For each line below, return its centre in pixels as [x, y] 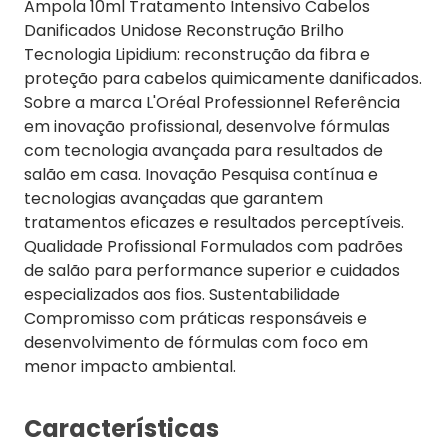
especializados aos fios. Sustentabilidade [182, 294]
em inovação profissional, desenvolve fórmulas [207, 126]
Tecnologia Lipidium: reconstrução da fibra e [197, 54]
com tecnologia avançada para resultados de [203, 150]
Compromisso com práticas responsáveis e [195, 318]
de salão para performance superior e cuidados [212, 270]
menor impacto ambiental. [130, 366]
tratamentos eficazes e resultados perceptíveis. [214, 222]
